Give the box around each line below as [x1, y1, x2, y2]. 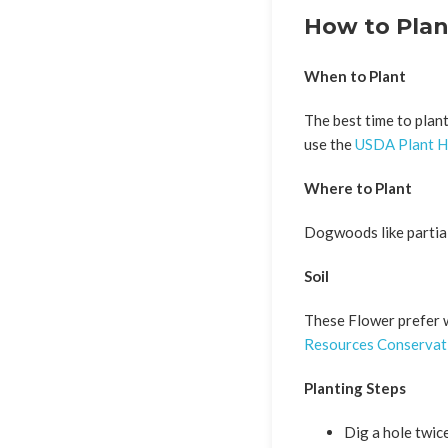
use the [304, 134, 355, 153]
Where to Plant [304, 178, 412, 197]
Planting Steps [304, 378, 406, 397]
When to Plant [304, 67, 406, 85]
